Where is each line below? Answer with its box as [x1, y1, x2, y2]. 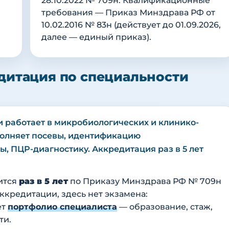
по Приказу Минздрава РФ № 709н [68, 176, 221, 187]
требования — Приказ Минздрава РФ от [41, 8, 215, 18]
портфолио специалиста [8, 202, 117, 212]
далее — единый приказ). [41, 32, 151, 42]
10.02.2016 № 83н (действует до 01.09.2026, [41, 20, 221, 30]
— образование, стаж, [117, 202, 213, 212]
